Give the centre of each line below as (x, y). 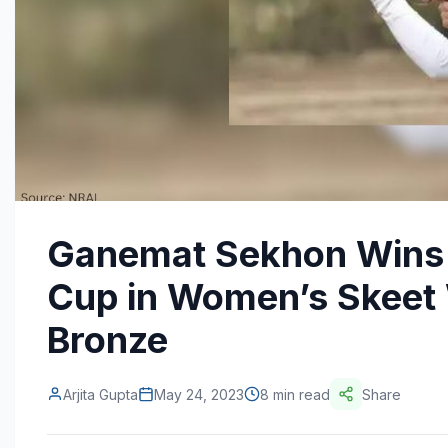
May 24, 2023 (199, 394)
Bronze (107, 340)
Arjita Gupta (100, 394)
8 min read (295, 394)
